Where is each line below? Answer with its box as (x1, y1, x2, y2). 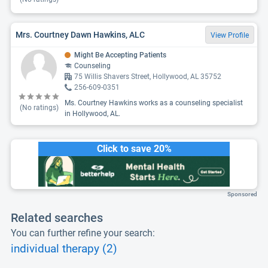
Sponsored (227, 191, 257, 197)
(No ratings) (19, 103, 59, 112)
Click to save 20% (96, 143, 172, 154)
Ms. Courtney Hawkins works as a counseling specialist (65, 99, 243, 107)
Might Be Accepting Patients (74, 51, 166, 59)
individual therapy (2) (11, 242, 117, 255)
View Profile (211, 31, 249, 39)
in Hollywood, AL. (65, 109, 120, 118)
